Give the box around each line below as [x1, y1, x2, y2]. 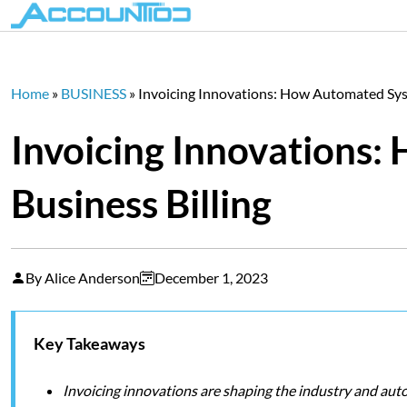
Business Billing [11, 180, 272, 226]
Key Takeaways [34, 333, 145, 353]
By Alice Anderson [25, 269, 140, 286]
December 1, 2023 [154, 269, 268, 286]
